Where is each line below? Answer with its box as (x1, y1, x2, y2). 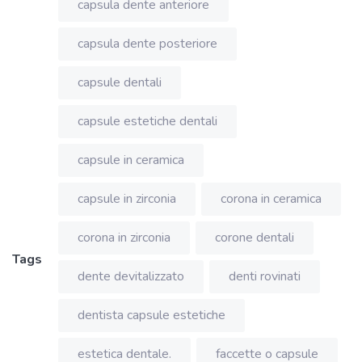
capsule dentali (78, 73, 162, 91)
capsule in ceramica (78, 150, 184, 169)
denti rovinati (229, 267, 301, 285)
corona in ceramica (221, 189, 322, 208)
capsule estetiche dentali (78, 112, 217, 130)
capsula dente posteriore (78, 34, 217, 53)
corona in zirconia (78, 228, 170, 246)
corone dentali (215, 228, 294, 246)
